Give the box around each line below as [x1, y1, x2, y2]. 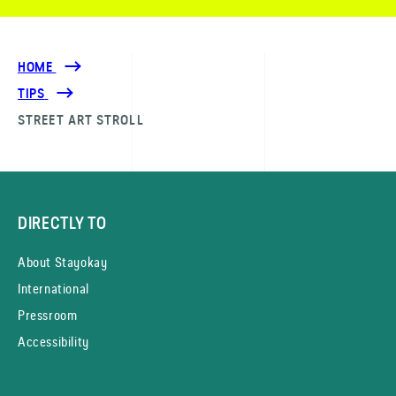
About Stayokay [18, 253, 108, 271]
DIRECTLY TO [18, 214, 107, 232]
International [18, 279, 89, 298]
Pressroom [18, 306, 78, 324]
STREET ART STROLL [18, 112, 144, 128]
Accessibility [18, 332, 89, 351]
